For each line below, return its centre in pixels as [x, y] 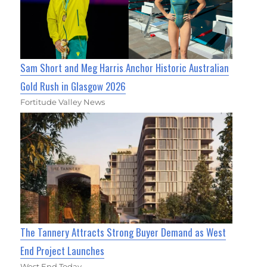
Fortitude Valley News [63, 102]
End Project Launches [63, 251]
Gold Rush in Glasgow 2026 [73, 86]
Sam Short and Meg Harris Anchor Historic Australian [125, 68]
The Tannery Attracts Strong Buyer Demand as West [123, 232]
